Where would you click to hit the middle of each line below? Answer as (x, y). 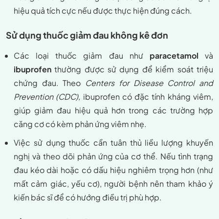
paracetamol (174, 56)
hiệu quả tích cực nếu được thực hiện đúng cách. (103, 11)
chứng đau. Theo (50, 83)
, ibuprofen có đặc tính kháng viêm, (146, 97)
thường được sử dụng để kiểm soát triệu (132, 69)
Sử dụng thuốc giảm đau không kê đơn (87, 35)
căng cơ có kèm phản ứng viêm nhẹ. (80, 124)
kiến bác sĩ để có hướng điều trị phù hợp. (88, 197)
